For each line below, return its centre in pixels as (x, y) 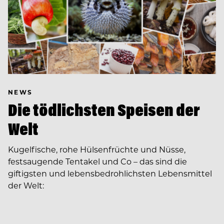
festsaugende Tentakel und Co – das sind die (97, 161)
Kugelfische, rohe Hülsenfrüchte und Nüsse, (97, 149)
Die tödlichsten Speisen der (104, 109)
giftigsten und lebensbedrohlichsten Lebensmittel (110, 173)
